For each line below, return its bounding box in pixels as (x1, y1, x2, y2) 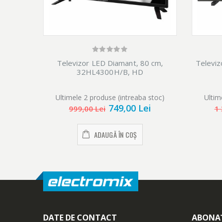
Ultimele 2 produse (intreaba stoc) (55, 93, 165, 103)
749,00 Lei (109, 102, 151, 114)
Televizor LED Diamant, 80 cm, (56, 58, 164, 68)
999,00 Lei (69, 104, 106, 114)
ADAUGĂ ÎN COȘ (94, 129, 137, 140)
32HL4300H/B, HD (76, 67, 144, 77)
